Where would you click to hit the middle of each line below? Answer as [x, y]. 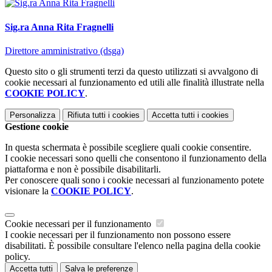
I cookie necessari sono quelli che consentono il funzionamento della [136, 158]
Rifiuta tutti [87, 115]
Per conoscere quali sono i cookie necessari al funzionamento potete [134, 180]
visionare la [28, 191]
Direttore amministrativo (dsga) [64, 50]
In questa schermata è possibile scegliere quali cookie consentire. [128, 147]
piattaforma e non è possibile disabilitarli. [83, 169]
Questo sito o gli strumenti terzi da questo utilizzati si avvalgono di [131, 71]
